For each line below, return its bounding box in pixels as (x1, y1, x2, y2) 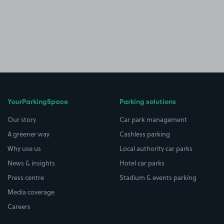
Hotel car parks (119, 158, 164, 167)
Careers (7, 202, 30, 211)
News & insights (7, 158, 55, 167)
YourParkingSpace (7, 99, 68, 105)
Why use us (7, 144, 41, 153)
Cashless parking (119, 129, 170, 138)
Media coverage (7, 187, 54, 196)
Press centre (7, 173, 44, 182)
